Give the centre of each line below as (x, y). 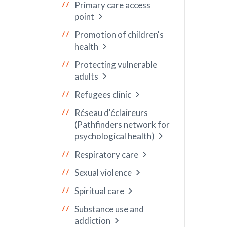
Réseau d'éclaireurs (111, 113)
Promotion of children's (119, 35)
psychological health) (115, 136)
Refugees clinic (103, 94)
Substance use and (109, 209)
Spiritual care (99, 191)
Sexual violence (103, 173)
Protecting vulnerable (116, 65)
